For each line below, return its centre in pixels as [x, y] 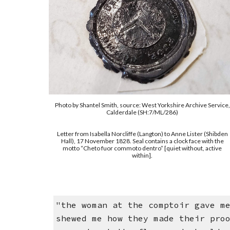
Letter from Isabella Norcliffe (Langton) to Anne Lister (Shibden [142, 134]
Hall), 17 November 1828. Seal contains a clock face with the [142, 141]
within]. [142, 156]
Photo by [67, 105]
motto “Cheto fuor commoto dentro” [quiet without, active [142, 148]
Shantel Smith [98, 105]
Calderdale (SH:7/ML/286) [142, 112]
